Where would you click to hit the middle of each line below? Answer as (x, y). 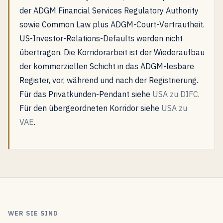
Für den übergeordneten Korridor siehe (90, 108)
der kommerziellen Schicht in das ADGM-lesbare (107, 66)
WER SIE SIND (33, 213)
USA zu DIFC (175, 94)
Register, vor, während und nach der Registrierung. (109, 80)
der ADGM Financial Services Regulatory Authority (109, 10)
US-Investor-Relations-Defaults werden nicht (101, 38)
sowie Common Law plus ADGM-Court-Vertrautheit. (112, 24)
